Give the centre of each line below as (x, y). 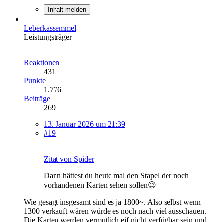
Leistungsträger (48, 37)
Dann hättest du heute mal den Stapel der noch (116, 176)
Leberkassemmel (50, 28)
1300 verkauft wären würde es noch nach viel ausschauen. (115, 211)
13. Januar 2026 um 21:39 (84, 124)
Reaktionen (42, 63)
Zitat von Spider (69, 159)
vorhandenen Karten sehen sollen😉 (100, 185)
